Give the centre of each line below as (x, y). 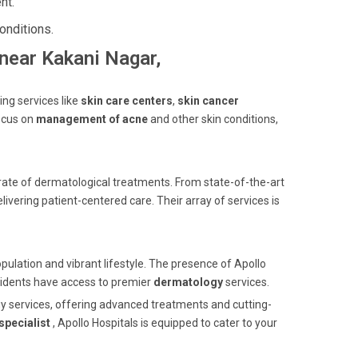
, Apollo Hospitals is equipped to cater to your (165, 323)
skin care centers (127, 101)
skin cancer (208, 101)
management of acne (92, 119)
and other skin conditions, (213, 119)
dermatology (188, 282)
